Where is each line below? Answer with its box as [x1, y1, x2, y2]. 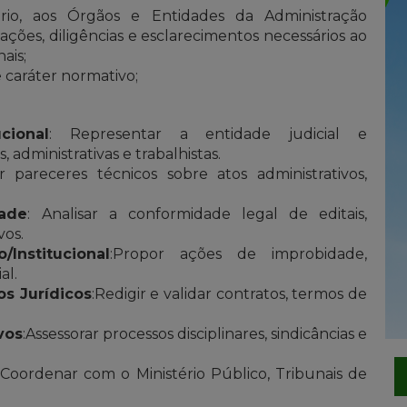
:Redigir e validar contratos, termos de [91, 284, 368, 303]
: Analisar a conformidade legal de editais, [27, 204, 368, 223]
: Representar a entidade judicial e [49, 124, 368, 143]
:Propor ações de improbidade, [110, 244, 367, 263]
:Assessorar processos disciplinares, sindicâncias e [22, 324, 368, 342]
